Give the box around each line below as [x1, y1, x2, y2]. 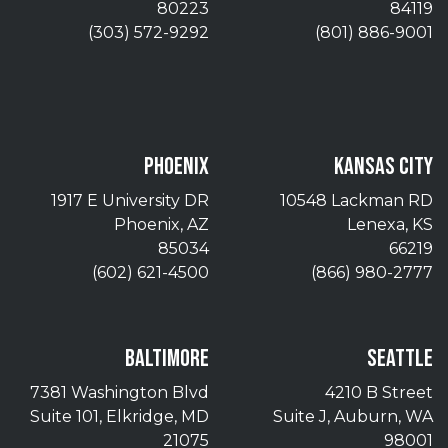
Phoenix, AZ [114, 214, 209, 234]
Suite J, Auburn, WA [273, 406, 433, 426]
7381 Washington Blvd [30, 382, 209, 402]
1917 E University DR [51, 190, 209, 210]
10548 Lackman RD [280, 190, 433, 210]
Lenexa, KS [347, 214, 433, 234]
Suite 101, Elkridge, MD [30, 406, 209, 426]
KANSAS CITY [334, 151, 433, 181]
